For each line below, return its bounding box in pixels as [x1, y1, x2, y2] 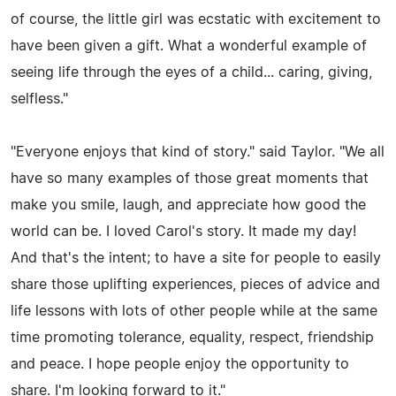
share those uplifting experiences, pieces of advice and [11, 277, 380, 292]
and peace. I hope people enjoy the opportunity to [11, 356, 349, 371]
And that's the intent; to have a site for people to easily [11, 250, 381, 265]
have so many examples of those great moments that [11, 171, 369, 186]
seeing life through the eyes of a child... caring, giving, [11, 65, 372, 80]
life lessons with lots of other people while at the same [11, 303, 377, 318]
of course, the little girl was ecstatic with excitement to [11, 11, 381, 27]
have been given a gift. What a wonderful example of [11, 38, 367, 53]
